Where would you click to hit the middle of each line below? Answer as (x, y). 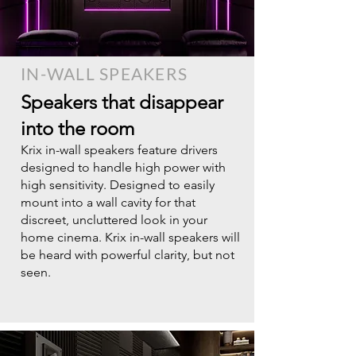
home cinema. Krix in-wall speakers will (130, 237)
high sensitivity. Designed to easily (118, 185)
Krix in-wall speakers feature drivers (119, 150)
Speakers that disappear (122, 102)
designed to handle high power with (123, 167)
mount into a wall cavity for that (108, 202)
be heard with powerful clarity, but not (128, 255)
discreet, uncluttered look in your (114, 220)
